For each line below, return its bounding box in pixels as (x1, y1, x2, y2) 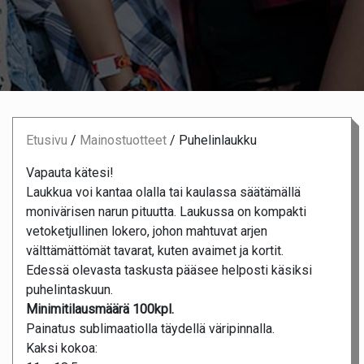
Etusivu (26, 132, 67, 149)
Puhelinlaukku (179, 132, 257, 149)
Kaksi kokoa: (26, 340, 97, 357)
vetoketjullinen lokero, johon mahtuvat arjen (26, 223, 267, 240)
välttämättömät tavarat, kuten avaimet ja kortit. (26, 243, 284, 259)
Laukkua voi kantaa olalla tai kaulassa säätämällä (26, 184, 301, 201)
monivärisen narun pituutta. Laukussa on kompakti (26, 204, 306, 220)
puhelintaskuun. (26, 282, 113, 298)
